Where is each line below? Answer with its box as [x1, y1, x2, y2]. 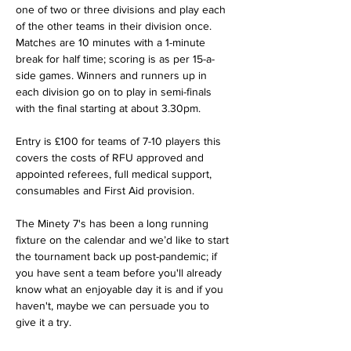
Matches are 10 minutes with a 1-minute [16, 35, 208, 49]
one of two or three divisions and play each [16, 2, 229, 16]
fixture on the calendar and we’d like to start [16, 233, 232, 246]
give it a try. [16, 315, 71, 328]
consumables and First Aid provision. [16, 183, 194, 197]
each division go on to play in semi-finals [16, 85, 215, 98]
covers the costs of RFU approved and [16, 150, 207, 164]
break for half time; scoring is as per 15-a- [16, 52, 215, 65]
